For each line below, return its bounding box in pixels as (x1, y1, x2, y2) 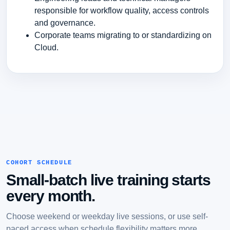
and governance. (34, 18, 95, 27)
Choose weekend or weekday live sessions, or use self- (6, 212, 208, 221)
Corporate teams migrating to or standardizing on (34, 30, 212, 40)
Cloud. (34, 43, 59, 52)
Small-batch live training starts (6, 171, 211, 189)
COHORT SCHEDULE (6, 159, 72, 167)
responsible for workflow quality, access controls (34, 6, 209, 15)
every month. (6, 187, 95, 205)
